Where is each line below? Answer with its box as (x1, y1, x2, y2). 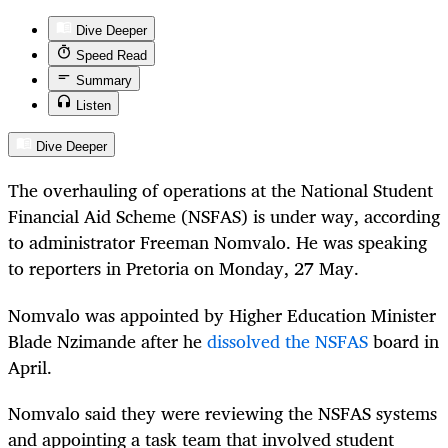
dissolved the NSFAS (207, 325, 368, 356)
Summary (76, 73, 132, 89)
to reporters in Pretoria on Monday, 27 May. (8, 253, 359, 284)
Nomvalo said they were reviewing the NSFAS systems (8, 397, 437, 428)
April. (8, 351, 52, 382)
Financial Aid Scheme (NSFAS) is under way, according (8, 201, 440, 232)
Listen (76, 98, 111, 114)
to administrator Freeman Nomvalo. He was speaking (8, 227, 427, 258)
